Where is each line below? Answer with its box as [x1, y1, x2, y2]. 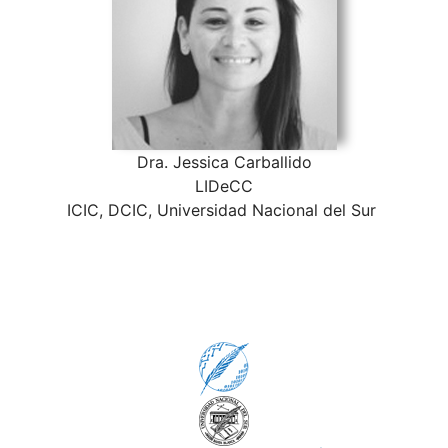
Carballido [233, 152, 312, 173]
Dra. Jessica [136, 152, 229, 173]
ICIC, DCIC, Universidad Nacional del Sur [67, 200, 381, 221]
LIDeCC [195, 176, 253, 197]
